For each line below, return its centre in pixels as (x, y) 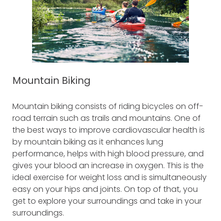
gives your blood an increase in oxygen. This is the (108, 165)
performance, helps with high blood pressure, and (108, 153)
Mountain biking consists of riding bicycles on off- (108, 106)
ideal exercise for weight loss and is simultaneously (110, 177)
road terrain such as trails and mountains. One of (107, 118)
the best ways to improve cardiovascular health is (109, 130)
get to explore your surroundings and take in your (107, 201)
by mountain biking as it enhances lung (88, 142)
